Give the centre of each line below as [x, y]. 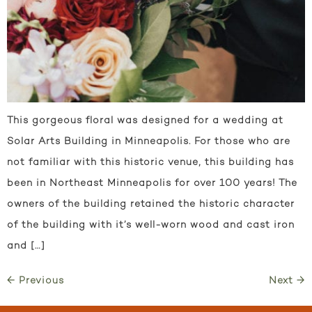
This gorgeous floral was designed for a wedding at [145, 121]
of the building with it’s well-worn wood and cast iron [151, 226]
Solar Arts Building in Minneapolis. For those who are [149, 142]
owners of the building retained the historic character [151, 205]
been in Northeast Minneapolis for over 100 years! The [152, 184]
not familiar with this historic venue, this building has [150, 163]
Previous [40, 281]
